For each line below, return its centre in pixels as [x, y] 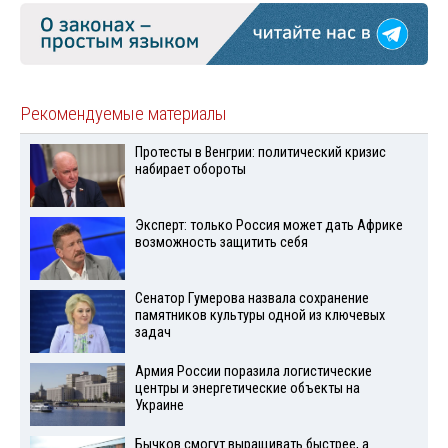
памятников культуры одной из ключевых [259, 316]
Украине [159, 405]
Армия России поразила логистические [253, 371]
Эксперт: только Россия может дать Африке [268, 226]
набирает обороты [190, 170]
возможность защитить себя [221, 243]
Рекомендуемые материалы [123, 114]
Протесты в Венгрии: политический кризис [260, 153]
